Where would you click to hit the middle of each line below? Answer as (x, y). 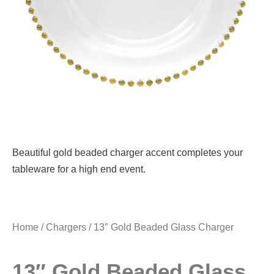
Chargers (66, 228)
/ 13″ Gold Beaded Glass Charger (160, 228)
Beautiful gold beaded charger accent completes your (128, 153)
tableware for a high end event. (79, 169)
